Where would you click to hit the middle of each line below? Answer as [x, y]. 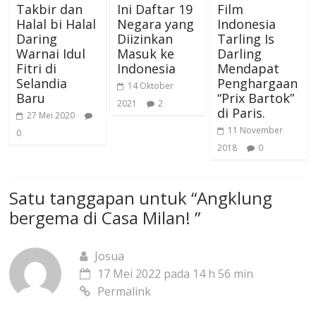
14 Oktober [150, 86]
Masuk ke [145, 54]
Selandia [42, 84]
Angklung [235, 198]
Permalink [124, 292]
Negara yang [155, 24]
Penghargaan [257, 84]
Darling [239, 54]
